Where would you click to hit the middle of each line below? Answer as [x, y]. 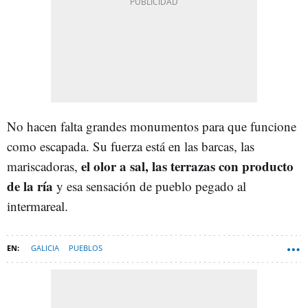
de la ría [30, 186]
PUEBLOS [86, 247]
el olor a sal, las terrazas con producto [186, 166]
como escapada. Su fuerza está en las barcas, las [131, 146]
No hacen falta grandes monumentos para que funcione [152, 126]
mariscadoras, [42, 166]
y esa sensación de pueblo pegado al [150, 186]
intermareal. [37, 206]
